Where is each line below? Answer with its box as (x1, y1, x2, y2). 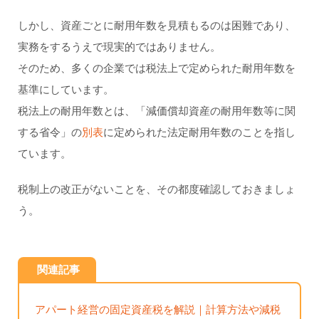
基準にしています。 (17, 83, 114, 97)
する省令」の (17, 126, 82, 140)
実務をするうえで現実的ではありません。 (17, 41, 221, 54)
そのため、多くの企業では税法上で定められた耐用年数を (17, 62, 296, 75)
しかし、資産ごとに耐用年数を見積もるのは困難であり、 (17, 19, 296, 33)
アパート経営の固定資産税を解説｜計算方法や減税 (35, 303, 281, 317)
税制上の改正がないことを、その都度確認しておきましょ (17, 183, 296, 197)
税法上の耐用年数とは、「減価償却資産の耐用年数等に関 (17, 105, 296, 118)
